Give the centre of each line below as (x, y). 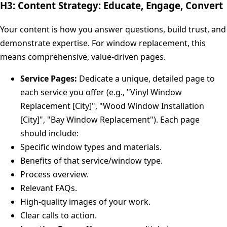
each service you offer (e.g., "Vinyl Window (101, 92)
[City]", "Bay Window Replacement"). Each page (110, 119)
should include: (49, 133)
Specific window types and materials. (91, 147)
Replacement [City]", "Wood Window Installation (112, 106)
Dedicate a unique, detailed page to (146, 78)
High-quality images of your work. (85, 201)
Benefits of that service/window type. (91, 160)
